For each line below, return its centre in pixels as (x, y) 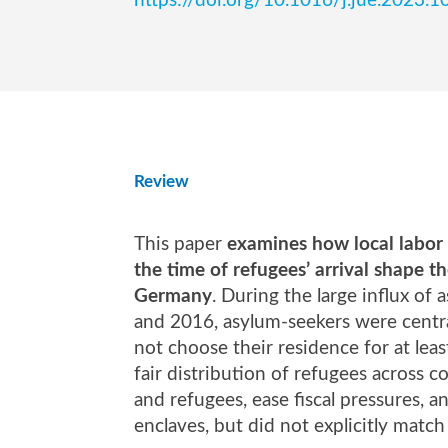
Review (162, 181)
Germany (173, 296)
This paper (181, 244)
